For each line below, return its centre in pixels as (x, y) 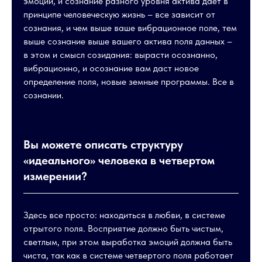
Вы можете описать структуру (103, 144)
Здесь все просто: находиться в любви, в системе (124, 215)
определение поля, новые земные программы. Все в (129, 82)
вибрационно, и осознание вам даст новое (111, 68)
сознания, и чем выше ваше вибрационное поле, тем (130, 28)
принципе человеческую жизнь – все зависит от (119, 14)
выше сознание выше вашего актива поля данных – (128, 41)
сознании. (44, 95)
